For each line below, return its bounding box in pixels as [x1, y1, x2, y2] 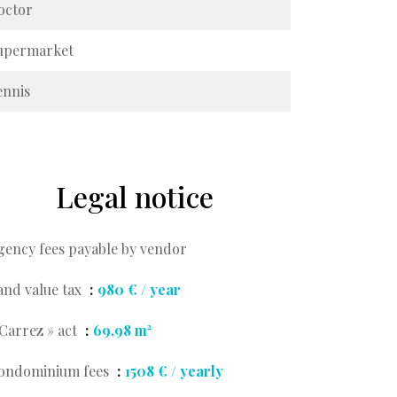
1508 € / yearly [125, 362, 223, 380]
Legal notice [56, 177, 214, 215]
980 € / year [97, 280, 181, 299]
